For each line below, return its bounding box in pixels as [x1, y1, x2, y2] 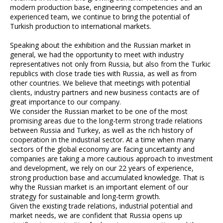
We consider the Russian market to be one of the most [10, 106, 188, 116]
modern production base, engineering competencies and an [10, 2, 202, 12]
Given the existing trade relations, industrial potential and [10, 201, 193, 211]
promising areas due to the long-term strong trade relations [10, 115, 203, 125]
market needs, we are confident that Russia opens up [10, 210, 182, 220]
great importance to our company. [10, 97, 121, 107]
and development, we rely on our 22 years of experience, [10, 163, 194, 173]
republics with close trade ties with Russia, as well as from [10, 68, 197, 78]
